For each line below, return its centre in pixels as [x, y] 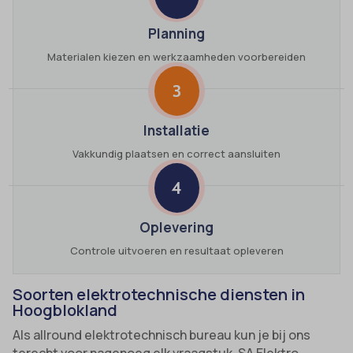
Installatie [176, 130]
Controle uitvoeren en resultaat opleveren [176, 250]
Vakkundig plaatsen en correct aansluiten [176, 153]
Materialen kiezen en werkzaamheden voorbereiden [176, 56]
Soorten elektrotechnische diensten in [159, 294]
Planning [176, 33]
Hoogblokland [65, 310]
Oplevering [176, 227]
